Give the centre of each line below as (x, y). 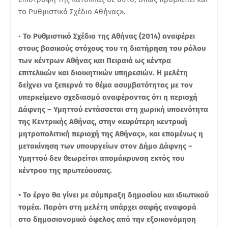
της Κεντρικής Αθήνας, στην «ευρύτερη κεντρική (103, 121)
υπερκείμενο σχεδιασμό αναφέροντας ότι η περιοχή (108, 97)
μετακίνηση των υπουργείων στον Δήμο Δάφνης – (105, 146)
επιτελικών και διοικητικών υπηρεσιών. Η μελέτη (103, 73)
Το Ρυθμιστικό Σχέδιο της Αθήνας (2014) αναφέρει (109, 36)
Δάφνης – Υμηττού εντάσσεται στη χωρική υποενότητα (113, 109)
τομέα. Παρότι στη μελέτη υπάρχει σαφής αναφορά (107, 207)
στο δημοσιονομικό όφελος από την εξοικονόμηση (107, 219)
